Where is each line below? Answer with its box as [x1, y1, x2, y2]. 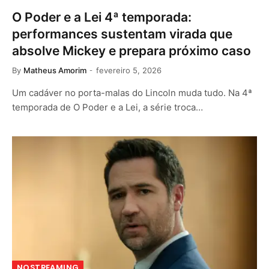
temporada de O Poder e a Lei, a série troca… [12, 101, 203, 113]
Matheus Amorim [23, 65, 86, 75]
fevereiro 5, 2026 [96, 65, 162, 75]
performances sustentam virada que [12, 26, 232, 41]
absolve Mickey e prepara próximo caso [12, 43, 251, 58]
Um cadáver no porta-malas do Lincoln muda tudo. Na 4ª [12, 87, 252, 98]
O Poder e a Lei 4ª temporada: [12, 10, 192, 25]
